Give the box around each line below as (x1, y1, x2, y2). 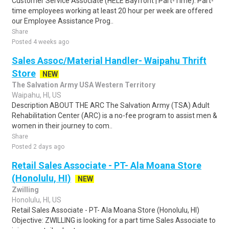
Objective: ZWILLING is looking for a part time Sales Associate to (12, 216, 216, 224)
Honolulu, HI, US (12, 196, 61, 204)
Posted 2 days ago (12, 143, 64, 150)
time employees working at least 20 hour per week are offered (12, 7, 213, 15)
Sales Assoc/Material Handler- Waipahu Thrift (12, 55, 207, 66)
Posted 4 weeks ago (12, 38, 69, 45)
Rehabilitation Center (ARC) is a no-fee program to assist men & (12, 111, 217, 120)
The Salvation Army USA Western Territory (12, 81, 155, 89)
